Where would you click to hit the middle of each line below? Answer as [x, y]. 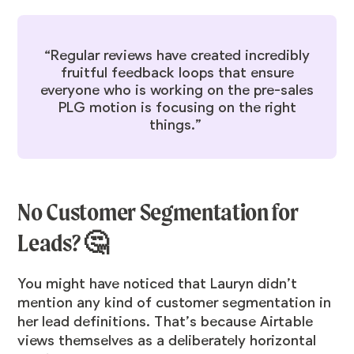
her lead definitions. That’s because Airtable [166, 322]
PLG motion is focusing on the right [177, 108]
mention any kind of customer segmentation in [175, 303]
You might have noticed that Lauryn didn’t [158, 284]
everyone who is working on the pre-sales [177, 90]
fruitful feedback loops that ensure [177, 73]
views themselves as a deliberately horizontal [167, 341]
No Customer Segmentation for [158, 213]
